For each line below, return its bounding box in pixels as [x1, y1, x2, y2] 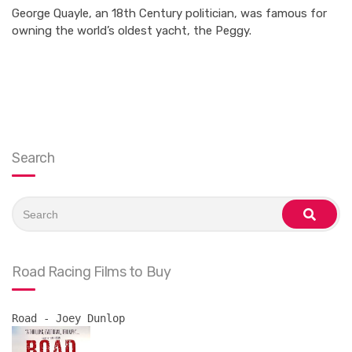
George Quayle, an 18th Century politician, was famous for [12, 6, 327, 20]
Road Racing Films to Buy [12, 263, 171, 280]
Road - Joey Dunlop [12, 312, 125, 324]
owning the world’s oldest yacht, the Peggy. [12, 24, 251, 38]
